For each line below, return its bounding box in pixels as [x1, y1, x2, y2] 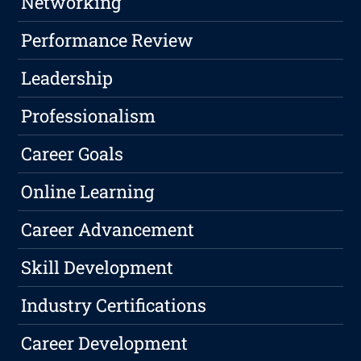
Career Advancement [21, 218, 195, 242]
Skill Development [21, 255, 174, 280]
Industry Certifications [21, 293, 207, 317]
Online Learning [21, 180, 155, 204]
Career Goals [21, 142, 124, 166]
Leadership [21, 66, 114, 90]
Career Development [21, 331, 189, 355]
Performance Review [21, 28, 194, 52]
